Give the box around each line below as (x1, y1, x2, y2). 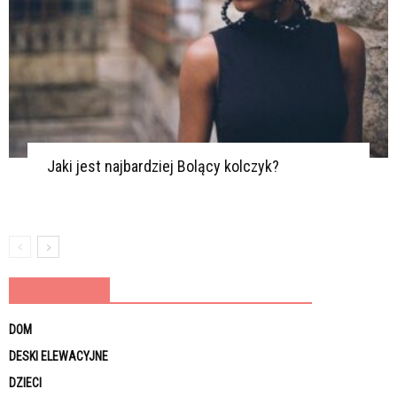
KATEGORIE (19, 280, 99, 301)
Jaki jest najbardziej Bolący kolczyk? (46, 157, 279, 175)
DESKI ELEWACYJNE (9, 349, 108, 363)
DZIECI (9, 376, 42, 390)
